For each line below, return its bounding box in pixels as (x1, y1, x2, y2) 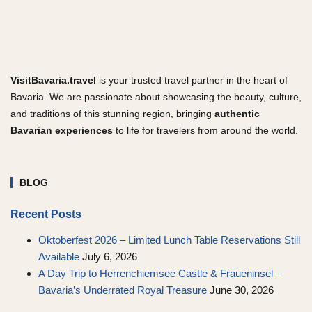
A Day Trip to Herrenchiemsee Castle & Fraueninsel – (38, 267, 281, 279)
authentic (214, 108, 260, 119)
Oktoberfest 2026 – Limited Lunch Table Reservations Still (38, 234, 300, 246)
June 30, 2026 (210, 284, 274, 296)
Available (38, 251, 79, 263)
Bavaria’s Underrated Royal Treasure (38, 284, 207, 296)
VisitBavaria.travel (10, 75, 96, 86)
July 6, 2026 (82, 251, 137, 263)
